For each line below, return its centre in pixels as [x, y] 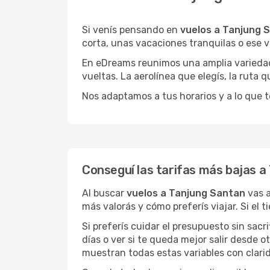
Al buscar [104, 193]
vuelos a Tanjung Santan [186, 193]
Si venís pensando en [131, 30]
